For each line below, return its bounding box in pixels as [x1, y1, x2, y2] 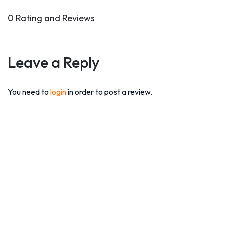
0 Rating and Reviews [8, 12, 95, 24]
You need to [8, 87, 50, 97]
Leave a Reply [8, 53, 100, 72]
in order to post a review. [68, 87, 152, 97]
